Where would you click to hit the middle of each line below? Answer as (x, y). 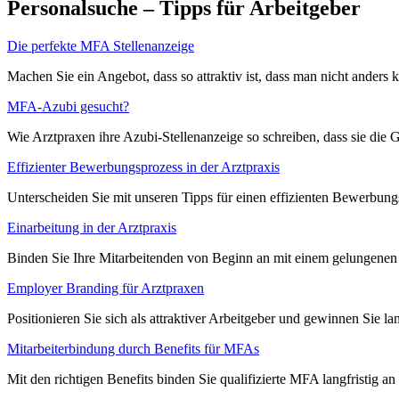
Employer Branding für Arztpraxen (106, 288)
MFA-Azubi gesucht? (68, 106)
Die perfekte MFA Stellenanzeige (101, 45)
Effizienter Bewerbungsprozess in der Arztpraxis (143, 167)
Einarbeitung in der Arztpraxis (92, 227)
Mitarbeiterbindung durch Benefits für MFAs (133, 348)
